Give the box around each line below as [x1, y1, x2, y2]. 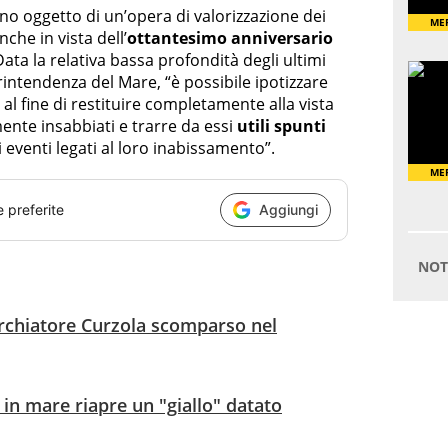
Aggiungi [259, 201, 318, 219]
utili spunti [237, 114, 326, 137]
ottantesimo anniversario [127, 26, 333, 49]
